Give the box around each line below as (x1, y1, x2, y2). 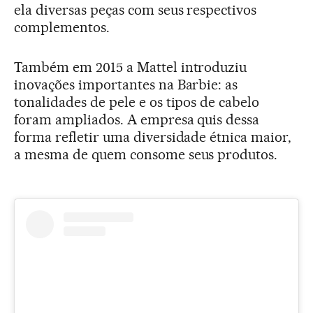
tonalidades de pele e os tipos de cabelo (14, 94, 260, 111)
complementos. (14, 19, 110, 36)
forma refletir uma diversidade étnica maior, (14, 129, 292, 146)
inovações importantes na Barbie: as (14, 76, 238, 94)
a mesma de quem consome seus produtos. (14, 146, 278, 163)
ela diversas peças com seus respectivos (14, 1, 257, 19)
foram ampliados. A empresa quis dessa (14, 111, 260, 129)
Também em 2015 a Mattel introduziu (14, 59, 247, 76)
